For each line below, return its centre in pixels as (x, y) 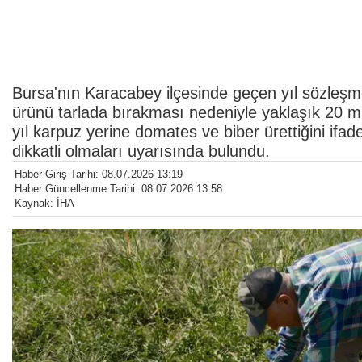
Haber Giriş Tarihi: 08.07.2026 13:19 (99, 174)
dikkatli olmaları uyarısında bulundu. (141, 151)
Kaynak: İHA (44, 203)
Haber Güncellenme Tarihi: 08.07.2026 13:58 (118, 188)
